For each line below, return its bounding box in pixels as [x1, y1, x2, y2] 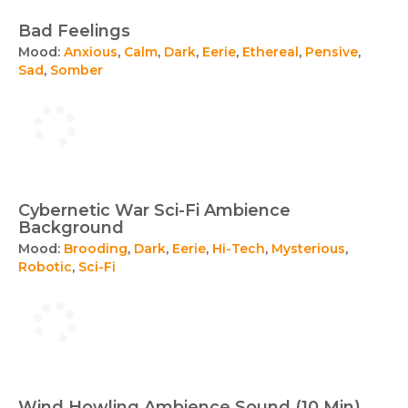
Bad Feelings [18, 21, 130, 41]
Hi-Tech [212, 240, 265, 257]
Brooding [64, 240, 127, 257]
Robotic [18, 259, 72, 275]
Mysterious [271, 240, 345, 257]
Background [18, 218, 124, 238]
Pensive [305, 44, 358, 60]
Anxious [64, 44, 117, 60]
